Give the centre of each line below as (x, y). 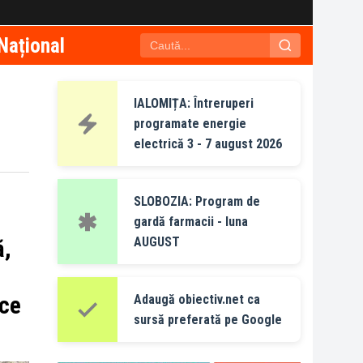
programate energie (190, 124)
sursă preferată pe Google (208, 320)
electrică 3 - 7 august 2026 (208, 144)
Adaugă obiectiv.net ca (197, 299)
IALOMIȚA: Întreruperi (194, 103)
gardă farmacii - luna (191, 222)
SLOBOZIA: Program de (197, 201)
